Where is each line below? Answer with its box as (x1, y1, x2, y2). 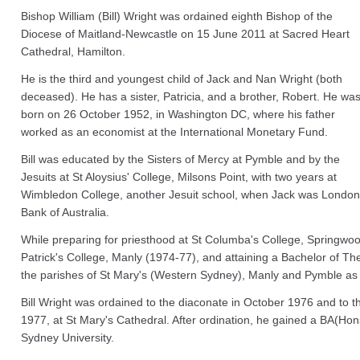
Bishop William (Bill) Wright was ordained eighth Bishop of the (21, 10, 333, 22)
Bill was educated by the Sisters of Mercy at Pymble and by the (21, 153, 340, 166)
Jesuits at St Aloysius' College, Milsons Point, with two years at (21, 170, 337, 183)
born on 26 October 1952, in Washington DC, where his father (21, 108, 335, 121)
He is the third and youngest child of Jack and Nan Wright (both (21, 72, 342, 85)
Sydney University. (21, 331, 114, 344)
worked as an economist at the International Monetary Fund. (21, 125, 328, 138)
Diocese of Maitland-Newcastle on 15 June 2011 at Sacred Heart (21, 27, 350, 40)
